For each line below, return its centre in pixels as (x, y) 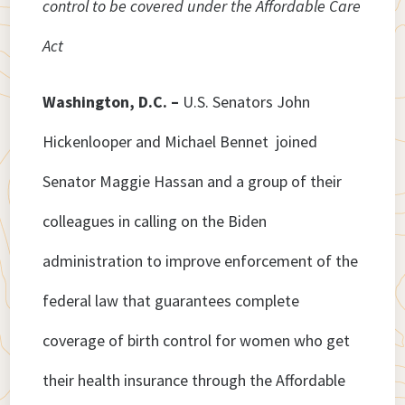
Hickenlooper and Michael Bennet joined (180, 142)
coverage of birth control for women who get (197, 341)
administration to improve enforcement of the (201, 261)
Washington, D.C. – (111, 102)
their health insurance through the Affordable (194, 381)
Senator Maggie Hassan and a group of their (193, 182)
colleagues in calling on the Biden (155, 221)
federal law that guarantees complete (171, 301)
